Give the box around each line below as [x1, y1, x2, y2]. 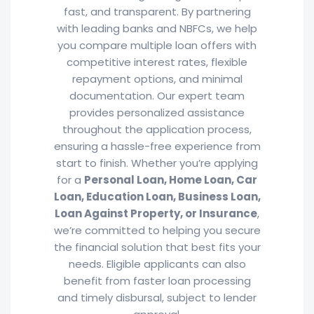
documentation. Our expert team [69, 88, 245, 103]
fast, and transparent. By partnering [63, 4, 251, 19]
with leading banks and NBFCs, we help [57, 21, 257, 36]
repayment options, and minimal [71, 71, 243, 86]
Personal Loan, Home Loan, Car [84, 172, 257, 187]
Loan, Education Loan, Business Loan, [53, 189, 261, 204]
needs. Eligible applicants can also [68, 257, 246, 271]
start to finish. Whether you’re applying [56, 156, 258, 170]
